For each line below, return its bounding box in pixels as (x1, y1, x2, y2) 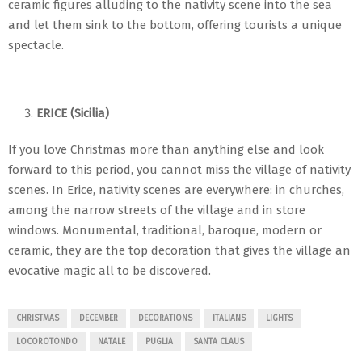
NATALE (98, 336, 125, 347)
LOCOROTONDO (16, 336, 78, 347)
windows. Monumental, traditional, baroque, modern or (8, 222, 322, 238)
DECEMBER (79, 313, 118, 323)
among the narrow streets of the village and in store (8, 202, 305, 217)
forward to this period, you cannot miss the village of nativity (8, 162, 351, 177)
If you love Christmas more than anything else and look (8, 141, 324, 157)
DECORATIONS (138, 313, 192, 323)
